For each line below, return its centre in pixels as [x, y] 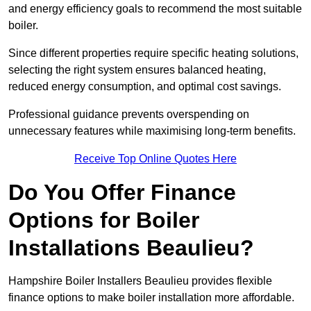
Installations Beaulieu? [131, 248]
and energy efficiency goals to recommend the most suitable [155, 9]
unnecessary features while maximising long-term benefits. [152, 131]
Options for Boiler [104, 220]
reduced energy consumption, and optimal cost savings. [146, 87]
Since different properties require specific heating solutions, [153, 53]
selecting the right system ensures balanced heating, [137, 70]
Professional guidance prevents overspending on [129, 115]
